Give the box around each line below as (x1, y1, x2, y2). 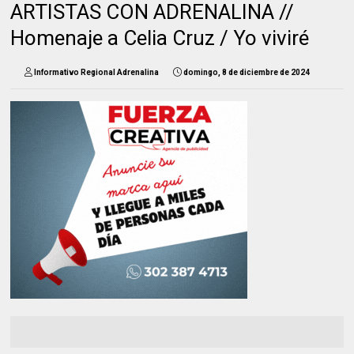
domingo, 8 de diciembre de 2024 (183, 67, 311, 77)
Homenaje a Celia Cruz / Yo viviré (10, 25, 310, 50)
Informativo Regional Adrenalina (34, 67, 160, 77)
